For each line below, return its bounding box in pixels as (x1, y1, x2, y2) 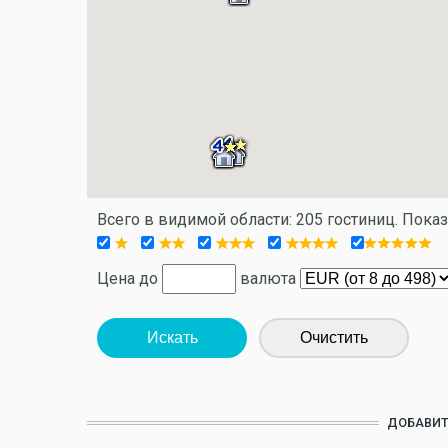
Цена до (97, 269, 162, 288)
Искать (146, 329, 198, 346)
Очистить (300, 329, 368, 346)
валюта (236, 269, 300, 288)
